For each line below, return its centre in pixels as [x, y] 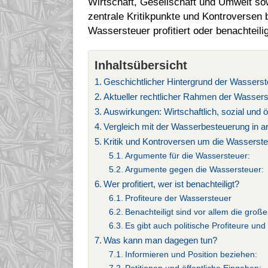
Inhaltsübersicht [141, 66]
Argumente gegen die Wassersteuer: [194, 170]
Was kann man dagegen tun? [161, 240]
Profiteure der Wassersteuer [178, 199]
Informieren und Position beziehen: [191, 255]
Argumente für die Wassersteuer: [187, 156]
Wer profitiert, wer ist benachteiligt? [172, 184]
